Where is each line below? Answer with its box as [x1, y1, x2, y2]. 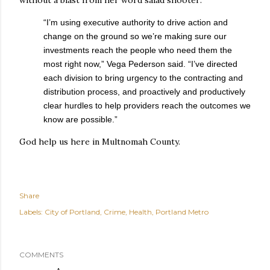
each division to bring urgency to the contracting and [43, 72, 243, 83]
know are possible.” [43, 114, 120, 124]
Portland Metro [155, 207, 209, 216]
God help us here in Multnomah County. [19, 136, 180, 147]
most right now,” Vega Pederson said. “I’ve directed [43, 58, 237, 69]
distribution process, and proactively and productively [43, 86, 245, 96]
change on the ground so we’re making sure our [43, 31, 227, 41]
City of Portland [45, 207, 100, 216]
